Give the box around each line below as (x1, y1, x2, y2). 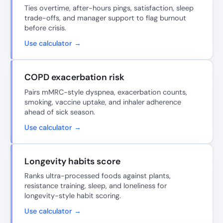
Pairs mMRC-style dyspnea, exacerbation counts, (24, 87, 187, 97)
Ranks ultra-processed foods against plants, (24, 171, 171, 181)
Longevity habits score (24, 155, 120, 167)
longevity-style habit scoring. (24, 191, 121, 201)
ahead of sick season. (24, 107, 95, 116)
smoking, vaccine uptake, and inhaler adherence (24, 97, 181, 107)
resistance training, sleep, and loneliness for (24, 181, 167, 191)
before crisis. (24, 23, 66, 33)
